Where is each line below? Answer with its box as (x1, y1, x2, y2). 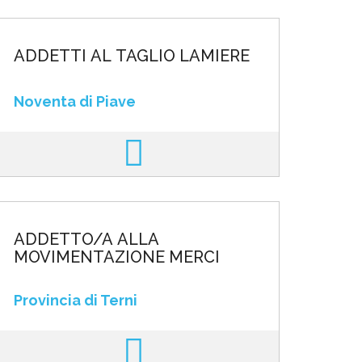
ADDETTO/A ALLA (13, 229, 159, 249)
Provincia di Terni (13, 292, 137, 309)
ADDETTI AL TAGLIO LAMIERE (13, 46, 250, 65)
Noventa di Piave (13, 93, 136, 110)
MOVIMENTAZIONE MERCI (13, 247, 220, 267)
